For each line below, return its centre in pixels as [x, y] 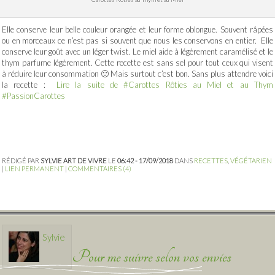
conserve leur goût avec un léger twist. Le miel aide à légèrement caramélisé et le [137, 52]
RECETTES [211, 161]
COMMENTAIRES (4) [100, 169]
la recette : [29, 85]
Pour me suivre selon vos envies [152, 257]
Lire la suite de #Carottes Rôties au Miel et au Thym [165, 85]
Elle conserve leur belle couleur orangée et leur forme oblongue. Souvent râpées [137, 30]
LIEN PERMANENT [34, 169]
